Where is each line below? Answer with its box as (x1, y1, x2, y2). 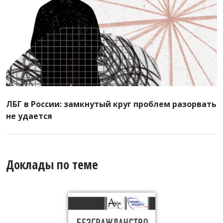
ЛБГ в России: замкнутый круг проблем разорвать (6, 99, 217, 110)
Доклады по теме (6, 156, 98, 173)
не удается (6, 111, 52, 121)
